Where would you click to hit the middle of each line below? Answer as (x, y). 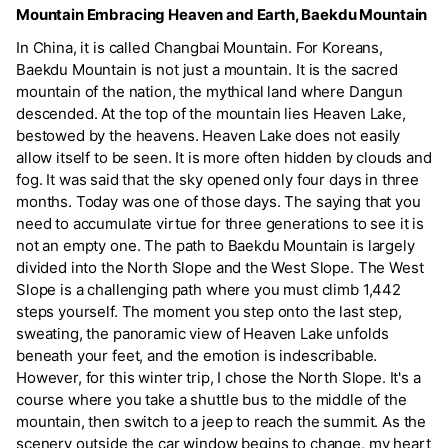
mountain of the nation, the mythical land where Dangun (209, 92)
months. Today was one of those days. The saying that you (218, 202)
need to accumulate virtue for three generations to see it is (220, 224)
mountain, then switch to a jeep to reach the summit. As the (221, 422)
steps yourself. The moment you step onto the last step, (209, 312)
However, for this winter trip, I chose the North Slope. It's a (218, 378)
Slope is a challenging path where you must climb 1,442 (208, 290)
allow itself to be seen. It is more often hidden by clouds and (224, 158)
